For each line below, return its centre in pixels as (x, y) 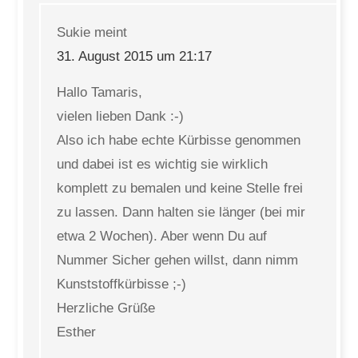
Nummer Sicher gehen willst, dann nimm (178, 260)
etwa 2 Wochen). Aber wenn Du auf (162, 236)
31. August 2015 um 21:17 (135, 56)
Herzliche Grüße (106, 308)
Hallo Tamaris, (100, 92)
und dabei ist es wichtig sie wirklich (163, 164)
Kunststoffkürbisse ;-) (122, 284)
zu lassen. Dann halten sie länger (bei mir (181, 212)
